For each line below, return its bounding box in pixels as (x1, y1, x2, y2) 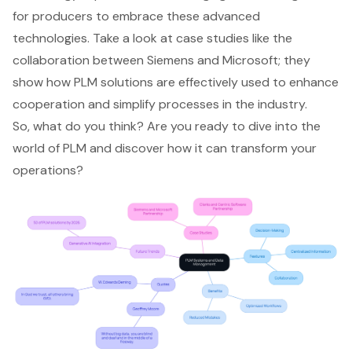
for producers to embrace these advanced (13, 7, 260, 24)
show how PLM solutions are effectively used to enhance (13, 73, 339, 90)
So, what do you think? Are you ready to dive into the (13, 117, 321, 134)
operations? (13, 161, 83, 178)
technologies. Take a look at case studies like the (13, 29, 292, 46)
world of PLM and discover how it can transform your (13, 139, 317, 156)
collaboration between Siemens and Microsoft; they (13, 51, 310, 68)
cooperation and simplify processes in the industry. (13, 95, 307, 112)
